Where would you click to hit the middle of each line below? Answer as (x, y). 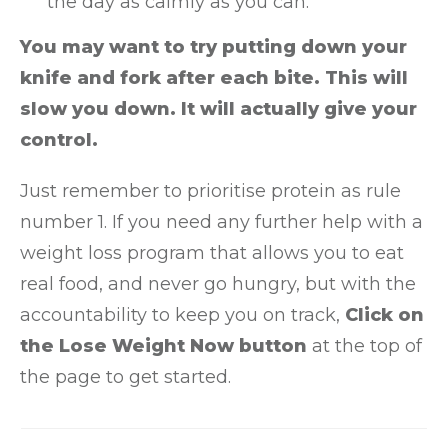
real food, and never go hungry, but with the (218, 284)
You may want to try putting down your (213, 47)
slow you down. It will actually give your (218, 109)
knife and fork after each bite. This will (214, 78)
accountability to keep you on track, (182, 315)
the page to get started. (125, 377)
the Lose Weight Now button (163, 346)
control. (59, 140)
